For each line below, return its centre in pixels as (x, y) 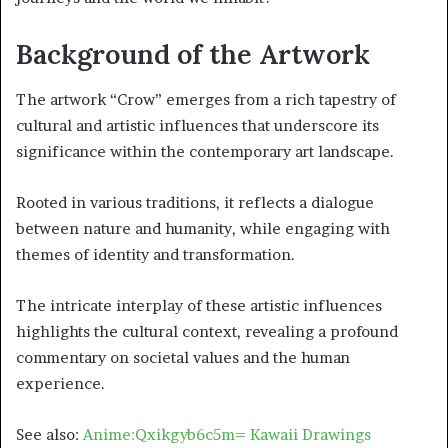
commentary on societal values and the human (183, 357)
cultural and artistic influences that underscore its (197, 125)
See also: (49, 434)
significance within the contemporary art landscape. (205, 151)
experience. (60, 383)
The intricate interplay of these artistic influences (199, 305)
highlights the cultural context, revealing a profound (207, 331)
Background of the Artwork (193, 54)
